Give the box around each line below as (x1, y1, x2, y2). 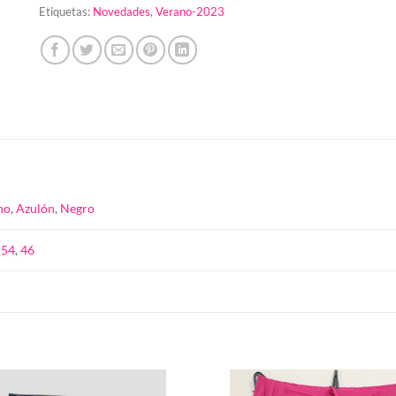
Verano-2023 (156, 4, 225, 19)
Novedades (93, 4, 150, 19)
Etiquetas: (39, 4, 93, 19)
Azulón (16, 200, 56, 216)
